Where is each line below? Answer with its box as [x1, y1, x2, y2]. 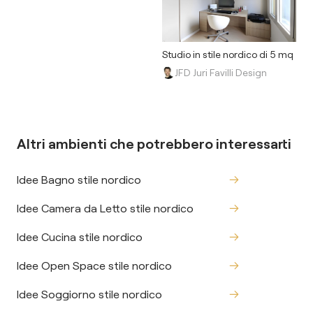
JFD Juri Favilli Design [175, 66, 267, 79]
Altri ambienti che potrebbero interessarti [17, 135, 291, 152]
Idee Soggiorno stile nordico [17, 287, 162, 301]
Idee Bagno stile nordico [17, 173, 141, 187]
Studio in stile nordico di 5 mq [162, 48, 293, 61]
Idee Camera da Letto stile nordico [17, 201, 194, 215]
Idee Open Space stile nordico [17, 259, 172, 272]
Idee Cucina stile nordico [17, 230, 143, 244]
